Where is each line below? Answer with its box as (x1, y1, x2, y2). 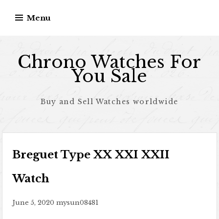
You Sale (71, 66, 148, 87)
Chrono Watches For (18, 51, 201, 72)
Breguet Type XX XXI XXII (12, 148, 170, 161)
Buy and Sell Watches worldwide (41, 97, 178, 106)
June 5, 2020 (12, 198, 55, 207)
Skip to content (2, 2, 68, 12)
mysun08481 (56, 198, 99, 207)
